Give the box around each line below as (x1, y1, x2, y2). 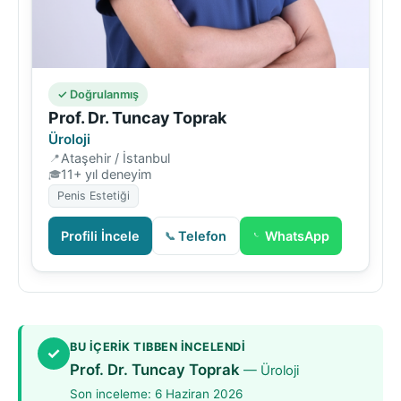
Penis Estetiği (57, 188, 130, 202)
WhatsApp (265, 227, 329, 243)
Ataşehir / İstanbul (61, 149, 170, 166)
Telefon (178, 227, 226, 243)
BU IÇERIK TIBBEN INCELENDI (70, 339, 245, 354)
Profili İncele (61, 227, 140, 243)
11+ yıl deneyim (61, 166, 152, 182)
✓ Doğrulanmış (57, 87, 139, 101)
